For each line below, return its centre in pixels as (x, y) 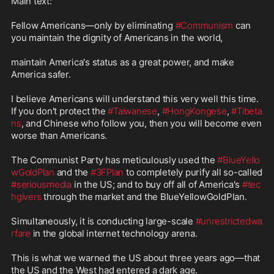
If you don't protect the (60, 111)
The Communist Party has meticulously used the (114, 160)
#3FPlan (107, 172)
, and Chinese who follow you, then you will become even (141, 124)
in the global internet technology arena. (114, 234)
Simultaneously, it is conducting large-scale (103, 221)
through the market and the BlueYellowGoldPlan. (144, 197)
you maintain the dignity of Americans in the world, (117, 38)
